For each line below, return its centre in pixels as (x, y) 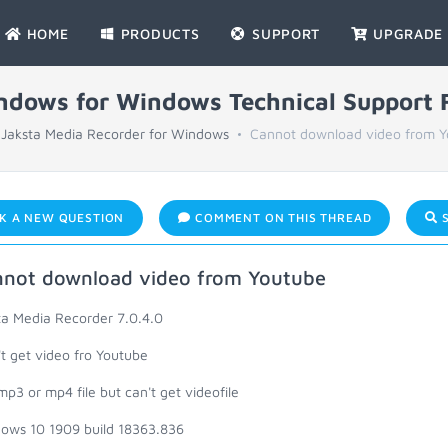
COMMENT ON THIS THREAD (281, 217)
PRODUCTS (158, 33)
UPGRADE (406, 33)
